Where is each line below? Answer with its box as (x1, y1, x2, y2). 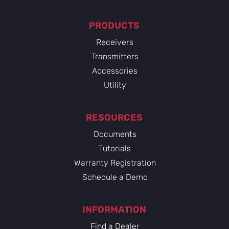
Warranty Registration (74, 158, 156, 168)
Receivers (96, 37, 134, 47)
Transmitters (91, 52, 139, 61)
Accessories (92, 66, 138, 76)
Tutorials (99, 144, 131, 153)
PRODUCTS (89, 20, 140, 31)
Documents (93, 129, 136, 139)
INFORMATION (82, 204, 147, 215)
